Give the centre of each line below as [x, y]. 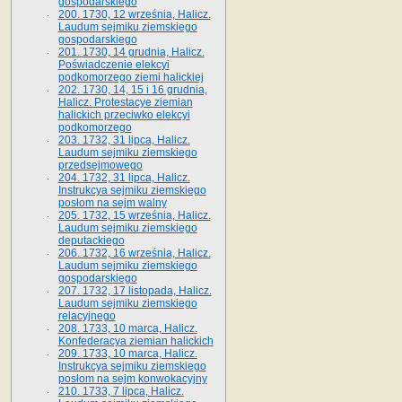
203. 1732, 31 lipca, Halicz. [124, 140]
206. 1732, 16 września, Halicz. [134, 253]
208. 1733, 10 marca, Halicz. [127, 328]
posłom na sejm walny [112, 202]
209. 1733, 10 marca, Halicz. [127, 353]
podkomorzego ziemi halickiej [131, 77]
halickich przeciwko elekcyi [124, 114]
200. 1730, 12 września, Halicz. [134, 14]
